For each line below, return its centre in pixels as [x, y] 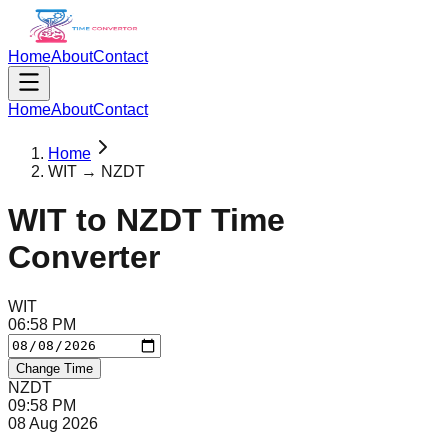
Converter [84, 257]
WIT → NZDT [96, 171]
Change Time [54, 368]
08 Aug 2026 [53, 423]
